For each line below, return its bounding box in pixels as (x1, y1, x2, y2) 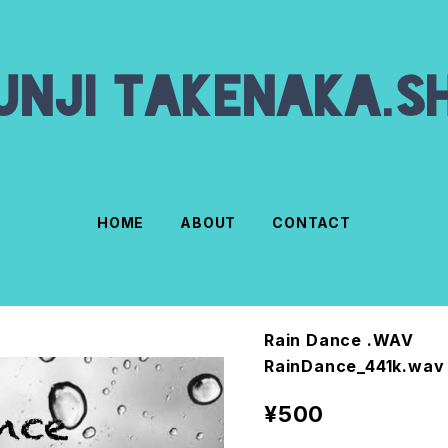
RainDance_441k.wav (264, 356, 445, 376)
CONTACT (272, 214, 351, 231)
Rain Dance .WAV (264, 330, 414, 350)
